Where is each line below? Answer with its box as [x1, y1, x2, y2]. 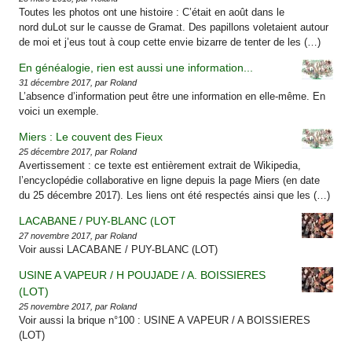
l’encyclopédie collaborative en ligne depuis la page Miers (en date [19, 174, 321, 186]
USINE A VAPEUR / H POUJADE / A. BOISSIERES [19, 268, 266, 281]
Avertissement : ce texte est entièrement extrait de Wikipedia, [19, 159, 302, 171]
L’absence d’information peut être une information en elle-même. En [19, 90, 326, 102]
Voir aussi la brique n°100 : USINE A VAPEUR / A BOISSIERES [19, 313, 311, 326]
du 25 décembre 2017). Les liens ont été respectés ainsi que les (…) [19, 189, 331, 201]
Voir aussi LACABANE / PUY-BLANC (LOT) [19, 243, 218, 255]
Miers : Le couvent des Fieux [19, 130, 163, 143]
